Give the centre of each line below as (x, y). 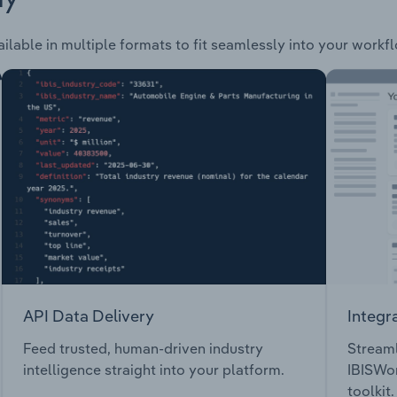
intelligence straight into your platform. (154, 370)
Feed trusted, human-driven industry (143, 349)
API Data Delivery (89, 315)
